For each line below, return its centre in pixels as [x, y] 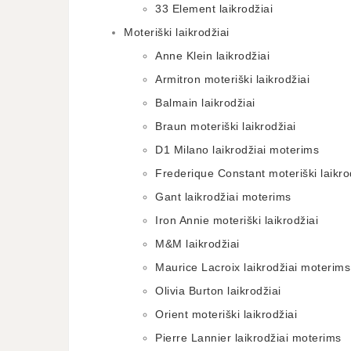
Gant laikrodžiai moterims [223, 197]
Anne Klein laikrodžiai [212, 56]
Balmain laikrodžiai [205, 103]
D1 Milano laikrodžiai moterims [237, 150]
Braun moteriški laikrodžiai [226, 126]
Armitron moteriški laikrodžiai [232, 79]
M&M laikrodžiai [197, 244]
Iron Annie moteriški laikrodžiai [237, 220]
